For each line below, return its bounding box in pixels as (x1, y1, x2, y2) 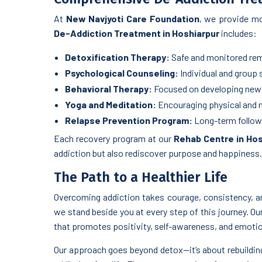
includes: (219, 27, 257, 39)
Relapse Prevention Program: (65, 115, 192, 126)
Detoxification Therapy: (65, 51, 170, 63)
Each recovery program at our (54, 133, 174, 144)
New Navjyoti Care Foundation (65, 13, 199, 25)
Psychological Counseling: (65, 67, 178, 79)
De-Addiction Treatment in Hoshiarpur (54, 27, 219, 39)
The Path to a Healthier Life (54, 169, 227, 186)
